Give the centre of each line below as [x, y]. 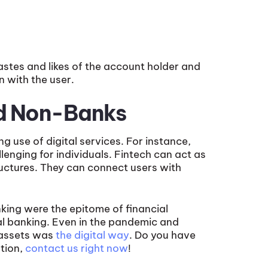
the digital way [92, 235]
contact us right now [77, 249]
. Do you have [162, 235]
